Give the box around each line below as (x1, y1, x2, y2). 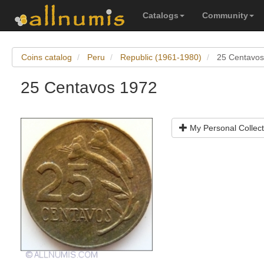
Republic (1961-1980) (120, 52, 202, 62)
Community (202, 11, 248, 20)
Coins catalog (21, 52, 72, 62)
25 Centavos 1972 (21, 78, 157, 97)
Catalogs (143, 11, 179, 20)
